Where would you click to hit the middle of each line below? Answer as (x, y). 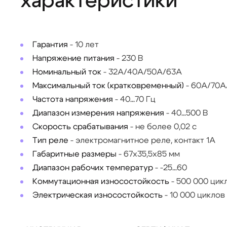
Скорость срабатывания (80, 127)
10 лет (87, 45)
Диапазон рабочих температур (93, 168)
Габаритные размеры (74, 154)
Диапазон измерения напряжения (98, 113)
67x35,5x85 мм (152, 154)
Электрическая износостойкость (98, 195)
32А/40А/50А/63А (145, 72)
